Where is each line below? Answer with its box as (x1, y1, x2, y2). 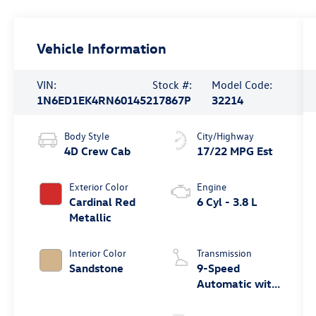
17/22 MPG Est (196, 144, 273, 159)
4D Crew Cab (64, 144, 131, 159)
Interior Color (69, 246, 127, 260)
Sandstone (69, 261, 124, 276)
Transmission (196, 246, 252, 260)
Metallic (69, 210, 112, 225)
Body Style (64, 129, 110, 143)
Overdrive (196, 292, 248, 307)
